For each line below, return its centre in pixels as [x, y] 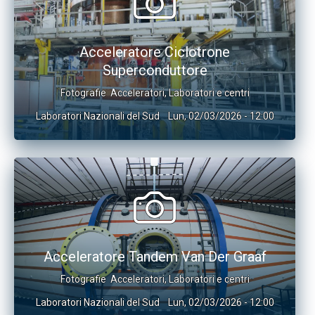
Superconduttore [155, 70]
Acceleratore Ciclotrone [155, 52]
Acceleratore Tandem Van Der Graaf [155, 257]
